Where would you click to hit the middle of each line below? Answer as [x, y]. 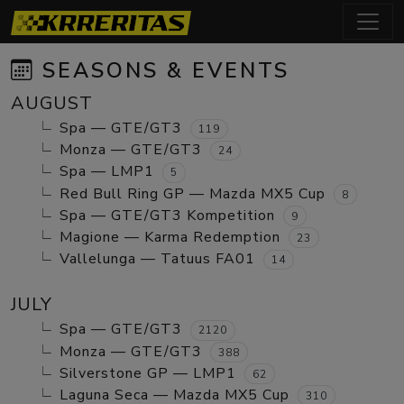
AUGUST [52, 103]
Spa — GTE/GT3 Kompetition [167, 215]
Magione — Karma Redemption [170, 237]
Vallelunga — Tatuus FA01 [157, 259]
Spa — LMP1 [107, 172]
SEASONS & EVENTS [162, 70]
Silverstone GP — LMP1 [148, 373]
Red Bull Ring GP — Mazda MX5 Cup [193, 193]
